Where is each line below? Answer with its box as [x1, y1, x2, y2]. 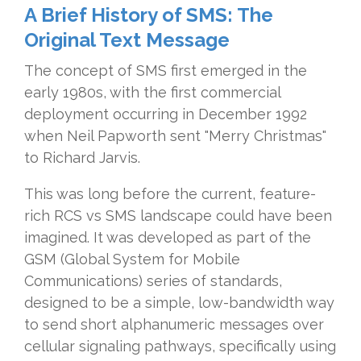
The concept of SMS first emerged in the [24, 62, 307, 80]
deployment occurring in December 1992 [24, 106, 307, 123]
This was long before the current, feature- [24, 185, 316, 203]
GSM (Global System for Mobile [24, 251, 240, 268]
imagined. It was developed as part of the [24, 229, 311, 247]
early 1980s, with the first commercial [24, 84, 280, 102]
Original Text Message [24, 28, 234, 52]
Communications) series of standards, [24, 272, 282, 290]
